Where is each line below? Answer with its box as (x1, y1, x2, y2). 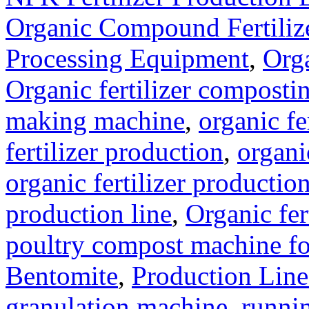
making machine (6, 105, 185, 135)
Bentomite (6, 260, 118, 290)
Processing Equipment (6, 43, 249, 73)
